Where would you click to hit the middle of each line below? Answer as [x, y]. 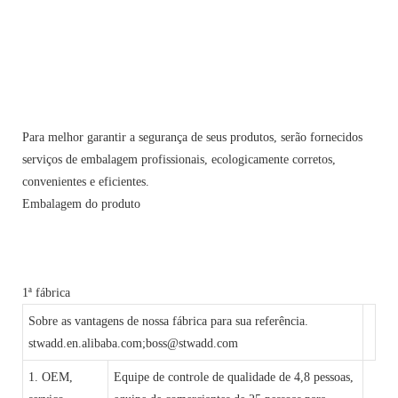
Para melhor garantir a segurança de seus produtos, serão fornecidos [192, 137]
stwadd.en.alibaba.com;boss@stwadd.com [134, 343]
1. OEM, [51, 377]
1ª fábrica [46, 292]
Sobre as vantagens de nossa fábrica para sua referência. [169, 321]
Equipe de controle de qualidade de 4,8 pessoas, [234, 377]
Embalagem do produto [81, 203]
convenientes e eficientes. [86, 181]
